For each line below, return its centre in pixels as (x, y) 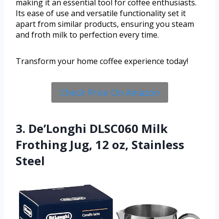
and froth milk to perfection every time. (87, 35)
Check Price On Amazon (109, 93)
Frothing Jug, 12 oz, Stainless (100, 145)
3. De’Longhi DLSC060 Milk (92, 129)
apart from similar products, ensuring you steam (105, 24)
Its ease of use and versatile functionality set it (101, 13)
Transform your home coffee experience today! (102, 61)
